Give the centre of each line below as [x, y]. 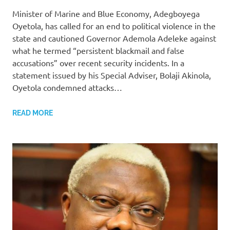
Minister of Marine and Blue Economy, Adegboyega [106, 13]
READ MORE [33, 113]
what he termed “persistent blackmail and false [98, 50]
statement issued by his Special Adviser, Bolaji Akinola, [112, 75]
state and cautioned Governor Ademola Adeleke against [114, 38]
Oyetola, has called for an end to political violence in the [114, 25]
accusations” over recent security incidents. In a [98, 62]
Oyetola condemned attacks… [67, 87]
